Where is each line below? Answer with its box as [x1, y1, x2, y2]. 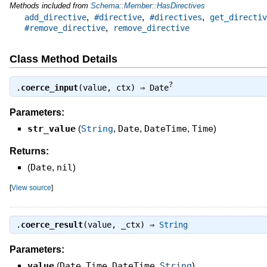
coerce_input [20, 83, 78, 93]
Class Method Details [9, 53, 117, 66]
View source [11, 183, 51, 191]
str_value [27, 123, 76, 134]
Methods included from [9, 1, 91, 11]
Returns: [9, 145, 49, 156]
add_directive [24, 13, 86, 23]
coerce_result [20, 219, 83, 229]
